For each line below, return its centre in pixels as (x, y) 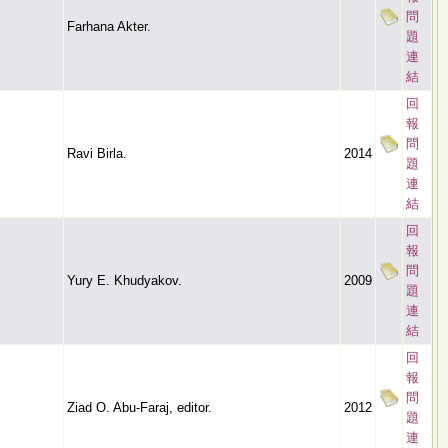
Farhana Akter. (109, 26)
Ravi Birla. (97, 153)
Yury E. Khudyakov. (124, 280)
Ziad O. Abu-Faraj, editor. (139, 407)
